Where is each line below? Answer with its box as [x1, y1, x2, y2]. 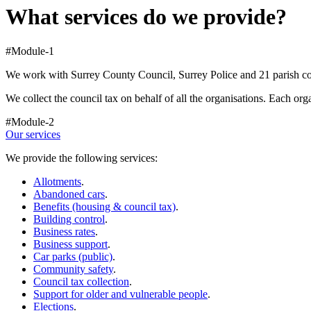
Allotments [33, 175, 81, 187]
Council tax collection [33, 275, 129, 287]
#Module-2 [6, 115, 54, 128]
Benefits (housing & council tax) [33, 200, 176, 212]
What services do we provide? [6, 4, 287, 30]
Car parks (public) [33, 250, 112, 262]
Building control [33, 212, 105, 225]
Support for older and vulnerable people [33, 287, 208, 300]
